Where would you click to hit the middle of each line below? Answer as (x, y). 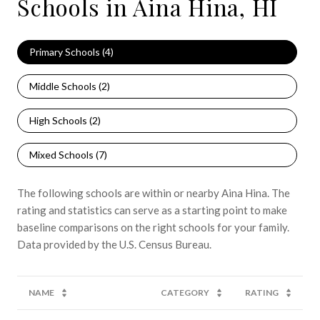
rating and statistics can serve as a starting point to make (152, 210)
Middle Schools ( (65, 86)
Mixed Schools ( (64, 154)
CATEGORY (185, 292)
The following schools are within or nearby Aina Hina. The (154, 192)
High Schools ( (61, 120)
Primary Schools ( (67, 51)
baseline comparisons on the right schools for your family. (153, 227)
